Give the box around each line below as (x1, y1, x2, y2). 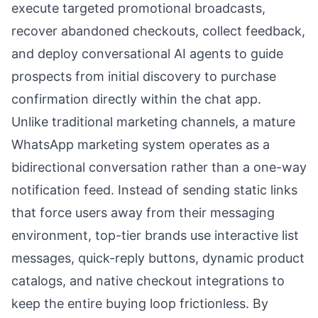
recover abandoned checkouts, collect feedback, (11, 23, 305, 38)
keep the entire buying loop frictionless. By (11, 296, 268, 311)
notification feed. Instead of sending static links (11, 182, 297, 197)
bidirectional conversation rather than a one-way (11, 160, 307, 175)
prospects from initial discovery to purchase (11, 69, 276, 84)
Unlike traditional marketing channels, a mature (11, 114, 295, 129)
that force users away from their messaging (11, 205, 275, 220)
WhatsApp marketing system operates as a (11, 137, 270, 152)
